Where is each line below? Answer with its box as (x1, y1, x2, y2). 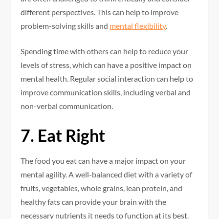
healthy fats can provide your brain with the (21, 197, 167, 207)
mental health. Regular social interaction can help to (21, 74, 194, 84)
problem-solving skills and (21, 21, 110, 31)
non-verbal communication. (21, 101, 113, 111)
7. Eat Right (21, 125, 106, 146)
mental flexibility (109, 21, 166, 31)
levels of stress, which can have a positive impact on (21, 60, 192, 70)
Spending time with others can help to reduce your (21, 46, 189, 56)
